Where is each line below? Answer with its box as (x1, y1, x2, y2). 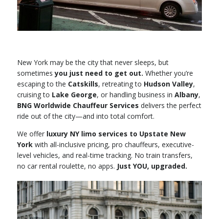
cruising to (17, 89, 52, 99)
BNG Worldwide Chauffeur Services (17, 100, 139, 110)
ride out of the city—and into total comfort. (17, 111, 154, 121)
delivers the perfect (139, 100, 201, 110)
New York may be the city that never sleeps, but (17, 57, 169, 67)
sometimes (17, 68, 55, 78)
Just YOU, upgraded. (117, 161, 187, 171)
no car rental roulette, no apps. (17, 161, 117, 171)
